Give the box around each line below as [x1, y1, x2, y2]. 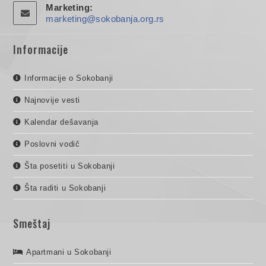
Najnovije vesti [24, 95, 81, 104]
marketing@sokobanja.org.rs [46, 13, 164, 24]
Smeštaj [13, 215, 51, 231]
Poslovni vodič [24, 139, 80, 148]
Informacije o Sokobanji [24, 73, 113, 83]
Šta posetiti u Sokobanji [24, 161, 115, 170]
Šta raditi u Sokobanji [24, 183, 106, 192]
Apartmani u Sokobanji [26, 247, 112, 256]
